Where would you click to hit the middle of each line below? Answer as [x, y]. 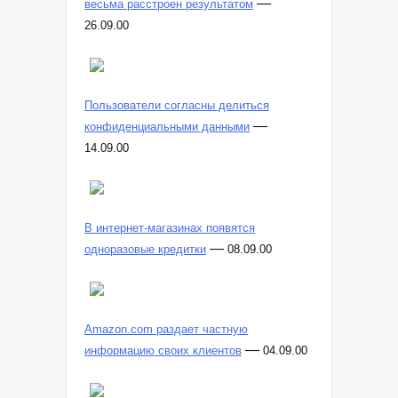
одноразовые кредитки [145, 249]
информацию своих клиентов [163, 350]
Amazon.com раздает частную [166, 329]
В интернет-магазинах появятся [170, 228]
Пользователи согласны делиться [177, 105]
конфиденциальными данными [167, 127]
